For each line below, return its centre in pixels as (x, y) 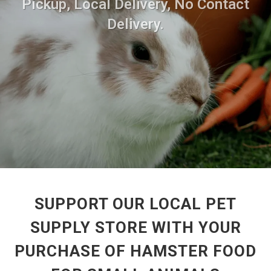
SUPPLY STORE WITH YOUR (135, 227)
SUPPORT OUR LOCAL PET (135, 204)
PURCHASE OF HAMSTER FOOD (135, 251)
